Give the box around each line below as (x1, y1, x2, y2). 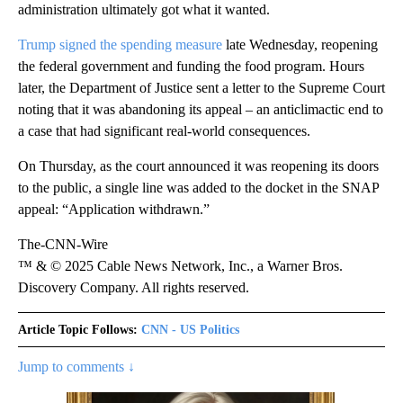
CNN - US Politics (141, 323, 239, 336)
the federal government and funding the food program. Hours (18, 58, 364, 74)
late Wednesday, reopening (222, 37, 378, 52)
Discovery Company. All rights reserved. (18, 280, 249, 295)
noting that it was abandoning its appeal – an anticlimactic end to (18, 102, 383, 117)
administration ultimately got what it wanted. (18, 2, 270, 17)
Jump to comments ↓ (18, 359, 135, 374)
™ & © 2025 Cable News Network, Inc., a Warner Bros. (18, 258, 343, 273)
